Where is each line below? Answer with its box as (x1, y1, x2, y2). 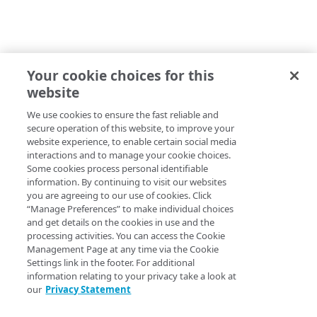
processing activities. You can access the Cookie (27, 229, 226, 242)
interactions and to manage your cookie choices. (27, 149, 231, 161)
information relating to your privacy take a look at (27, 270, 237, 282)
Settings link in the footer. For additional (27, 256, 195, 269)
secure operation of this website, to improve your (27, 122, 235, 134)
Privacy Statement (45, 283, 132, 296)
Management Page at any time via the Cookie (27, 243, 219, 255)
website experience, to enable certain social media (27, 135, 237, 148)
